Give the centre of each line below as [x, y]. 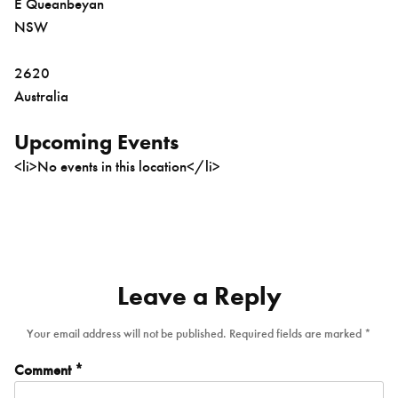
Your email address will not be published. [127, 333]
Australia [41, 96]
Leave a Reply [199, 295]
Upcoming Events [96, 142]
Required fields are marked [297, 333]
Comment [44, 369]
